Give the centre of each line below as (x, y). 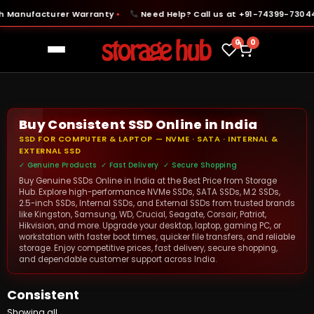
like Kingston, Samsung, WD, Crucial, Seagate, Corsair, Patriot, (143, 214)
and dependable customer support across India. (118, 259)
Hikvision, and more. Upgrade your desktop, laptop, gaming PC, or (150, 226)
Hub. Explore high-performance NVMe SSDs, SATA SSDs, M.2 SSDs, (150, 192)
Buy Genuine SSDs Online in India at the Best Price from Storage (148, 181)
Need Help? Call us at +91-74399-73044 (218, 14)
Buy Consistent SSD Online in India (138, 124)
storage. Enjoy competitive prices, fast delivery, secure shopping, (148, 248)
